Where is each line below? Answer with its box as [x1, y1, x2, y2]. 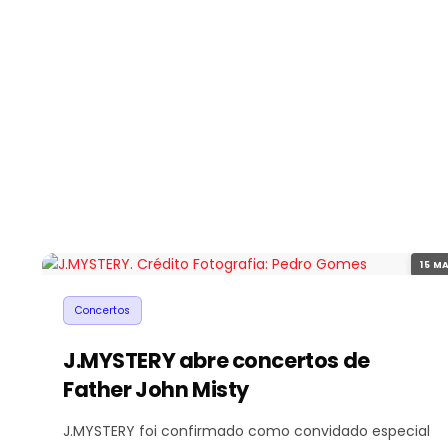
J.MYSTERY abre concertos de [63, 345, 370, 375]
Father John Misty [63, 374, 249, 404]
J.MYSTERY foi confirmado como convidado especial [63, 420, 430, 441]
